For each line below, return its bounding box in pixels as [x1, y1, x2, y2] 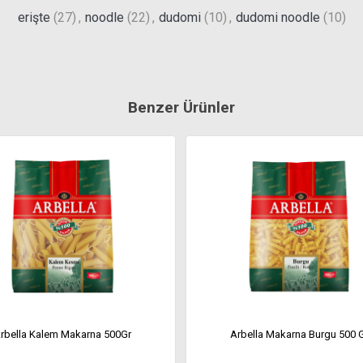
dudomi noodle [235, 10, 320, 25]
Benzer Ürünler [128, 98, 235, 117]
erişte [17, 10, 50, 25]
